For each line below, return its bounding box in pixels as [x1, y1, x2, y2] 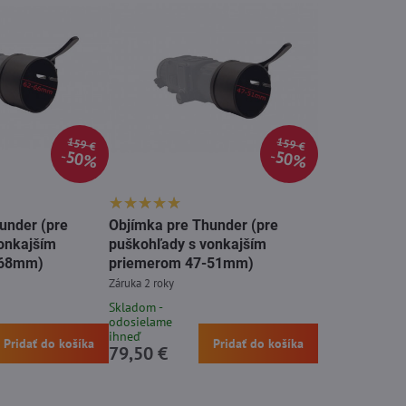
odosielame [108, 313, 172, 330]
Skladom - [108, 298, 162, 315]
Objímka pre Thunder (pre [108, 216, 278, 234]
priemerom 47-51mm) [108, 254, 254, 272]
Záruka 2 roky [108, 275, 174, 291]
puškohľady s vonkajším [108, 235, 266, 253]
